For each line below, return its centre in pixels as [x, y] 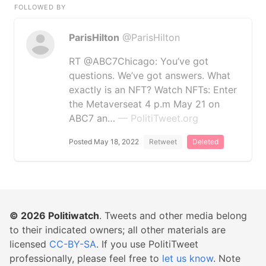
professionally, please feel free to [86, 258]
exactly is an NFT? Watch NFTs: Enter [153, 90]
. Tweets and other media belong [173, 216]
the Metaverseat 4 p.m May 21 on [144, 104]
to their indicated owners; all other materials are [118, 230]
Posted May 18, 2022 [104, 142]
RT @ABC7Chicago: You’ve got [139, 61]
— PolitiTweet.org [158, 118]
